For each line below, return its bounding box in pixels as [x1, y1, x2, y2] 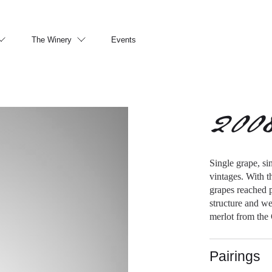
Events [111, 35, 137, 44]
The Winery [32, 35, 72, 44]
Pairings [209, 248, 261, 264]
